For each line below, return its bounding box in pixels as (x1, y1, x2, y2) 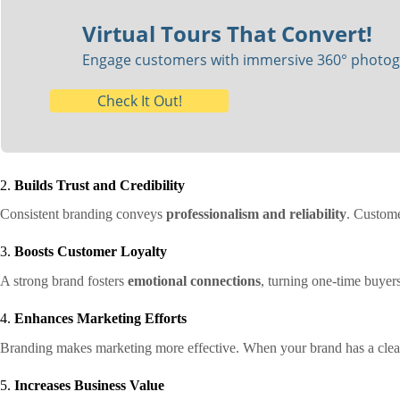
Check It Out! (96, 90, 182, 111)
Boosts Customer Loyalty (14, 244, 167, 260)
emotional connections (128, 273, 261, 289)
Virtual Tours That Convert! (81, 18, 372, 48)
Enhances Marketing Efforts (14, 311, 187, 327)
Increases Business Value (14, 378, 164, 394)
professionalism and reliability (166, 206, 346, 222)
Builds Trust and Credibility (14, 177, 185, 193)
